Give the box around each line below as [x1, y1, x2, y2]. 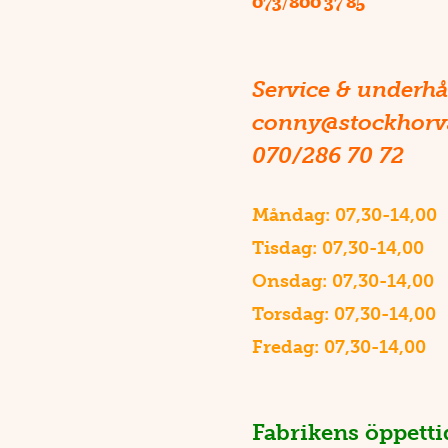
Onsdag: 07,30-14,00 [252, 269, 434, 292]
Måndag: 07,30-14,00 [252, 203, 437, 226]
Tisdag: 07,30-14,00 [252, 236, 424, 259]
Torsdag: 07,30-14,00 [252, 302, 436, 325]
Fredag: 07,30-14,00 [252, 335, 431, 358]
